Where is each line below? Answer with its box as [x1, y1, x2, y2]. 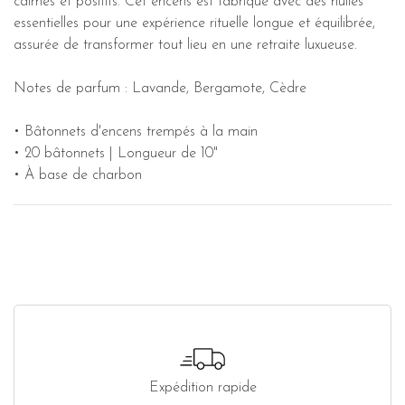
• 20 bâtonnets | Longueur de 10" [14, 146, 218, 162]
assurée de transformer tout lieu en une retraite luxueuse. [14, 38, 357, 53]
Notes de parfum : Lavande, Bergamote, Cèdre [14, 81, 306, 97]
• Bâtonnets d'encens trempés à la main [14, 125, 258, 140]
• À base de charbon [14, 168, 142, 184]
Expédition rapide [148, 380, 257, 395]
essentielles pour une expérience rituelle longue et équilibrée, [14, 16, 375, 32]
